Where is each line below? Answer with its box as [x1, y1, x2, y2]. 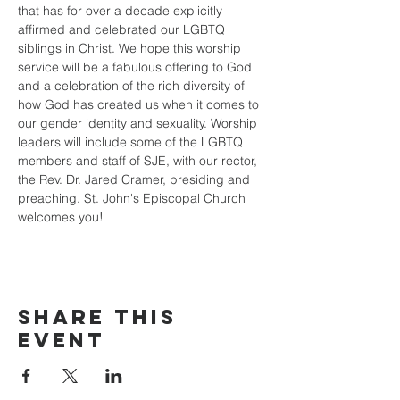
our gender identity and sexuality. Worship [18, 115, 261, 131]
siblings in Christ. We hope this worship [18, 40, 245, 56]
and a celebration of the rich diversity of [18, 78, 248, 94]
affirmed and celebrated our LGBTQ [18, 21, 229, 37]
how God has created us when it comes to [18, 96, 262, 112]
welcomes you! [18, 209, 104, 225]
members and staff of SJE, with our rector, [18, 153, 261, 169]
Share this [18, 304, 177, 329]
